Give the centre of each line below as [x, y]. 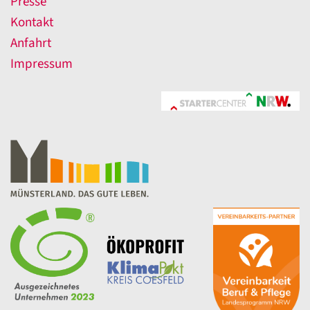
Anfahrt [31, 44]
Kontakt [32, 23]
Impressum [42, 64]
